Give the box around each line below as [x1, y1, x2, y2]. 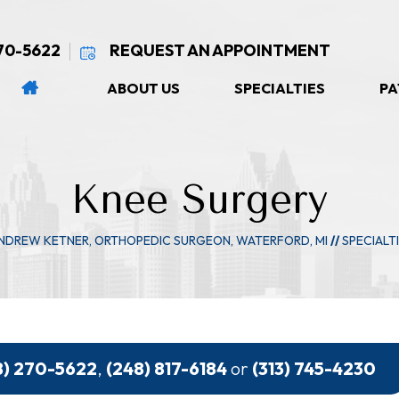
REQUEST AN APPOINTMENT [110, 40, 330, 61]
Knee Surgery [71, 177, 328, 223]
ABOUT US [106, 78, 180, 97]
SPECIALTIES [233, 78, 325, 97]
